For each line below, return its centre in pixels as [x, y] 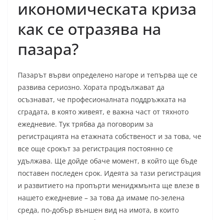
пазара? [48, 49]
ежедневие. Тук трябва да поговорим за [85, 124]
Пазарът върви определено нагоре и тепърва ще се [108, 75]
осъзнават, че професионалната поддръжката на [102, 100]
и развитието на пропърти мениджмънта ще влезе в [109, 186]
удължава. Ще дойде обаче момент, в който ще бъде [108, 161]
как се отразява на [89, 29]
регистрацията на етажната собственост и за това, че [110, 137]
